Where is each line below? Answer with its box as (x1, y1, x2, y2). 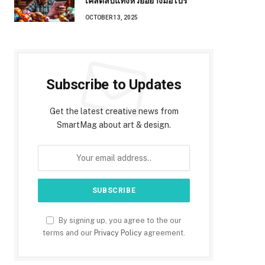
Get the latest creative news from (49, 106, 179, 117)
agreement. (142, 228, 185, 238)
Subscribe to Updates (46, 76, 182, 93)
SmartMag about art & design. (57, 120, 171, 130)
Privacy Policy (94, 228, 142, 238)
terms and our (43, 228, 94, 238)
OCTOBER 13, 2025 (85, 14, 138, 21)
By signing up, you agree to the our (57, 216, 182, 225)
